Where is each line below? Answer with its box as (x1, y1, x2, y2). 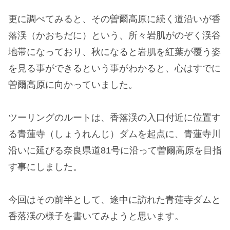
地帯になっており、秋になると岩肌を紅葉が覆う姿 (8, 46, 221, 57)
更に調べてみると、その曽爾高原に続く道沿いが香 (8, 13, 221, 24)
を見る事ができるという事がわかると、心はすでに (8, 63, 221, 73)
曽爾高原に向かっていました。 (8, 79, 138, 90)
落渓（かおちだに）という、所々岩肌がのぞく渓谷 (8, 30, 221, 41)
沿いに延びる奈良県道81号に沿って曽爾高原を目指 (8, 145, 222, 156)
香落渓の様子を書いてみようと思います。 (8, 211, 184, 222)
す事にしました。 (8, 162, 82, 172)
